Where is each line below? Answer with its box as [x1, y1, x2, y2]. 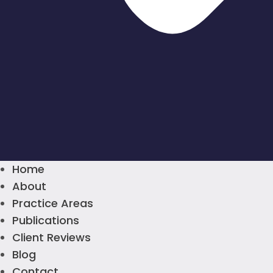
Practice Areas [12, 196, 93, 211]
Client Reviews [12, 230, 91, 245]
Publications [12, 213, 79, 228]
